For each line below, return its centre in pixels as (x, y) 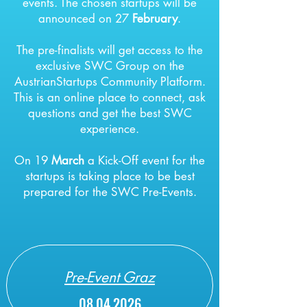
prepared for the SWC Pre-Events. (110, 192)
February (153, 19)
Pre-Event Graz (110, 277)
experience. (110, 129)
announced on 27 (84, 19)
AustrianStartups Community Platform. (110, 82)
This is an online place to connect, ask (110, 97)
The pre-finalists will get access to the (110, 50)
